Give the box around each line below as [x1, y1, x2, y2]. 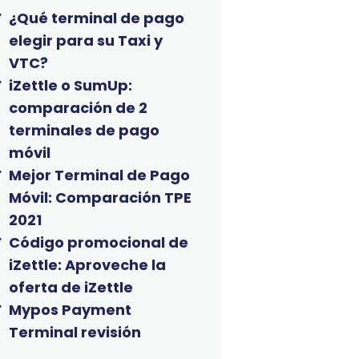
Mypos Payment [9, 299, 132, 320]
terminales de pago [9, 119, 160, 140]
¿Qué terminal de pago [9, 7, 185, 28]
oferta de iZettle [9, 276, 134, 297]
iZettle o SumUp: [9, 75, 133, 95]
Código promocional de [9, 232, 189, 252]
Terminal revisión [9, 321, 142, 342]
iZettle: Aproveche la [9, 254, 167, 275]
